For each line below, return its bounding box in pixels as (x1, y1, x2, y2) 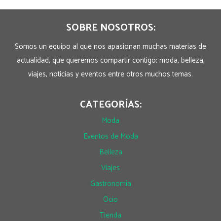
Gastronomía (90, 177, 131, 190)
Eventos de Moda (83, 130, 138, 143)
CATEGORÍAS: (79, 96, 142, 113)
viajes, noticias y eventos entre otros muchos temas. (28, 68, 193, 80)
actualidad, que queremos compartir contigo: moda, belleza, (16, 54, 205, 67)
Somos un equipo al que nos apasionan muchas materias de (15, 40, 206, 53)
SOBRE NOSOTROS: (66, 19, 155, 36)
